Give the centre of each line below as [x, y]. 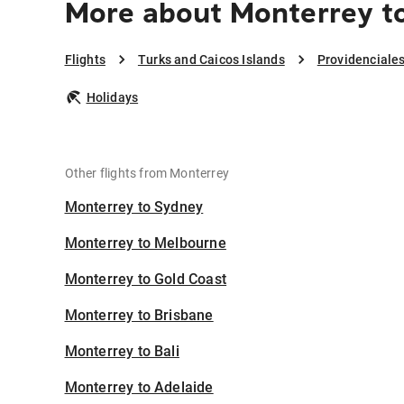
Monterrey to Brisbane [139, 316]
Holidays [112, 98]
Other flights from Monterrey [147, 174]
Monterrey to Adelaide [139, 388]
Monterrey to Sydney [134, 207]
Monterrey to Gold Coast [146, 280]
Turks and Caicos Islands [211, 60]
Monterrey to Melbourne [145, 243]
